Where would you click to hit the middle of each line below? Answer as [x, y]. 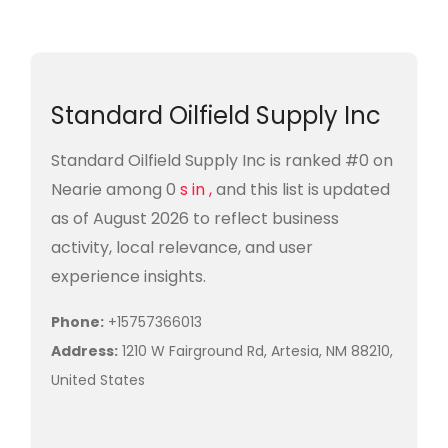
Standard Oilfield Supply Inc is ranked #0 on [222, 160]
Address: [84, 351]
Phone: [77, 322]
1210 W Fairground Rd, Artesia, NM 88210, [255, 351]
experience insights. [128, 276]
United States [98, 380]
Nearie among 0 [115, 189]
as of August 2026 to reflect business [195, 218]
